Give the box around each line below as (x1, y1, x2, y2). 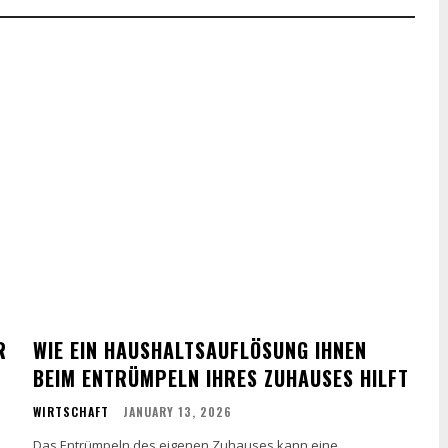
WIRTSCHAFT (33, 402, 110, 420)
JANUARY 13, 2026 (123, 402, 233, 420)
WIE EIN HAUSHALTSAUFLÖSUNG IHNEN (33, 334, 368, 365)
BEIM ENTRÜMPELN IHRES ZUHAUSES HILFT (33, 362, 410, 393)
